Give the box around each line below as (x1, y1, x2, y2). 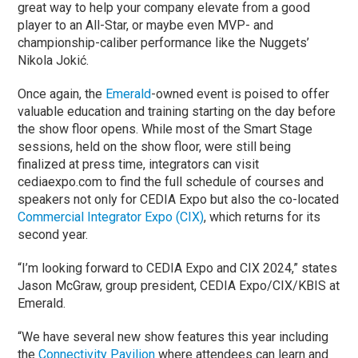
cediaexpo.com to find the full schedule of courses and (18, 173, 324, 189)
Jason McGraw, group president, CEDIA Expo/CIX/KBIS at (18, 277, 340, 293)
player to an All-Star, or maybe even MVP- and (18, 17, 274, 33)
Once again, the (18, 86, 106, 101)
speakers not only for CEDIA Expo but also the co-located (18, 191, 340, 207)
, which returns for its (204, 209, 321, 225)
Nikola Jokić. (18, 52, 89, 68)
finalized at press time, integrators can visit (18, 156, 260, 172)
